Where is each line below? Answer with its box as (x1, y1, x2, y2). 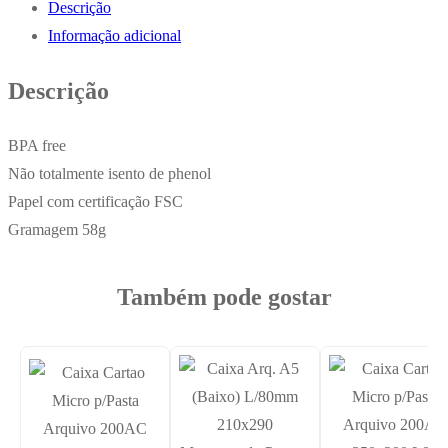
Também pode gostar (116, 283, 332, 310)
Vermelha (7, 149, 67, 167)
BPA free (8, 136, 66, 154)
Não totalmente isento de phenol (8, 164, 211, 182)
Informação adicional (48, 26, 181, 44)
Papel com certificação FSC (8, 192, 183, 210)
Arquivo (7, 37, 60, 55)
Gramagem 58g (8, 220, 106, 238)
